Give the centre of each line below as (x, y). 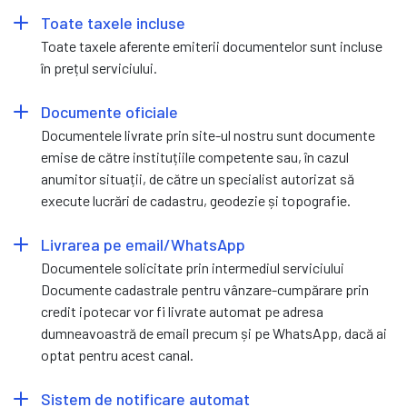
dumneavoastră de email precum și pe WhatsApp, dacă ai (214, 333)
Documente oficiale (109, 111)
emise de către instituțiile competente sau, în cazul (195, 156)
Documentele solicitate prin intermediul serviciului (193, 267)
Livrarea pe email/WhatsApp (143, 244)
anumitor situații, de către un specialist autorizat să (198, 178)
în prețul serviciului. (99, 67)
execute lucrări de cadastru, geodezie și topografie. (196, 200)
